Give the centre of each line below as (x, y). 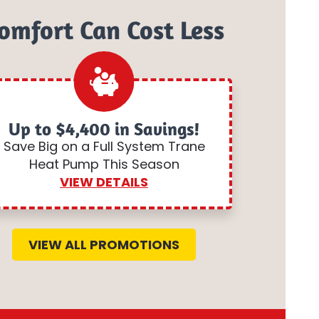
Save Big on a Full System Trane (104, 146)
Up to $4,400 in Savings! (104, 129)
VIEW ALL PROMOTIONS (104, 245)
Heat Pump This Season (104, 164)
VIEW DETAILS (104, 182)
